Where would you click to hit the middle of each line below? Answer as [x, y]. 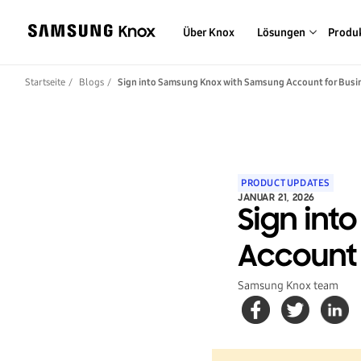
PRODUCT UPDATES [286, 183]
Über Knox [209, 32]
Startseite [45, 82]
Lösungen [281, 32]
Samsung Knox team [288, 286]
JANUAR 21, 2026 [276, 198]
